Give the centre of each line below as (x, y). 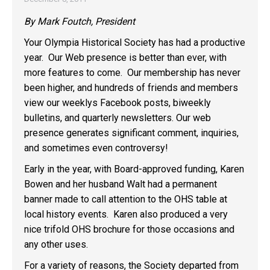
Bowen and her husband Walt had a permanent (121, 184)
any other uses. (56, 244)
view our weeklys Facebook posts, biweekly (118, 103)
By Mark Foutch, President (80, 21)
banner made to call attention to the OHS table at (126, 199)
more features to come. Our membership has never (132, 73)
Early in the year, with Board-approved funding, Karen (134, 169)
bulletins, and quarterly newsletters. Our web (118, 118)
